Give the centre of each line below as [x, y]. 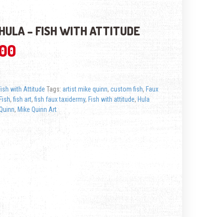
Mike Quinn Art [37, 109]
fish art [22, 99]
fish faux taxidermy [60, 99]
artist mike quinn [85, 89]
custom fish [127, 89]
